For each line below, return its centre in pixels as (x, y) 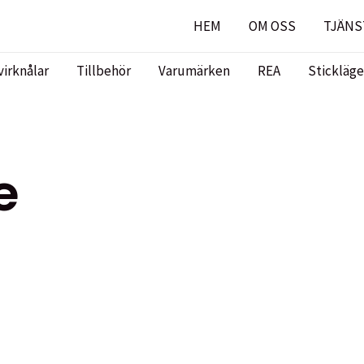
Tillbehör (104, 70)
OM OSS (272, 26)
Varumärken (194, 70)
